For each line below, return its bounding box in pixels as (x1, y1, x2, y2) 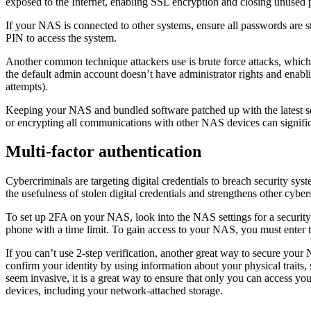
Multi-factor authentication (6, 142, 201, 161)
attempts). (6, 80, 48, 92)
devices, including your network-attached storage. (6, 285, 223, 297)
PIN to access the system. (6, 31, 117, 44)
